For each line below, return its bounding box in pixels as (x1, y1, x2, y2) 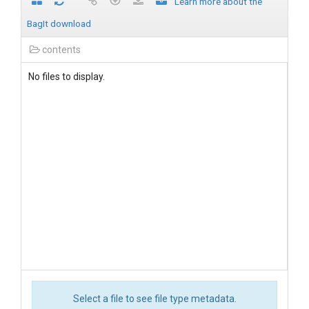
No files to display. (28, 71, 105, 82)
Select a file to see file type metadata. (72, 293, 237, 304)
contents (40, 44, 81, 55)
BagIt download (27, 18, 91, 29)
